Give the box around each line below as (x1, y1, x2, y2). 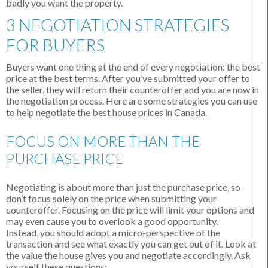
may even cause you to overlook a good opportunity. (6, 215, 218, 227)
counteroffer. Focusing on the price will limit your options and (6, 204, 254, 216)
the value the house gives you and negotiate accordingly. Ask (6, 249, 251, 261)
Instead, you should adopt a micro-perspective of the (6, 227, 220, 239)
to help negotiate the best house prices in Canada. (6, 106, 207, 118)
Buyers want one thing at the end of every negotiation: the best (6, 61, 260, 73)
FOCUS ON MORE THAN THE (6, 132, 200, 150)
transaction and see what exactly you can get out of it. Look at (6, 238, 256, 250)
